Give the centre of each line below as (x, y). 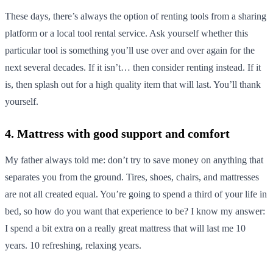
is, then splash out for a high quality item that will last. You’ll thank (133, 84)
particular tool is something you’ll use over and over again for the (130, 50)
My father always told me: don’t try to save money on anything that (134, 160)
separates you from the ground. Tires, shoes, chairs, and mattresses (132, 177)
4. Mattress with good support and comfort (117, 133)
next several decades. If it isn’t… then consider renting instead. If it (133, 67)
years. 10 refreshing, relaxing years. (73, 245)
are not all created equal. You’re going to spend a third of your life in (136, 194)
